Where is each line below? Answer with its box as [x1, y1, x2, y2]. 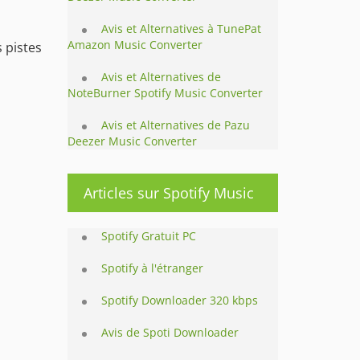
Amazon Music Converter [67, 37, 202, 52]
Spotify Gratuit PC [100, 228, 196, 243]
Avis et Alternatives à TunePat [100, 21, 261, 36]
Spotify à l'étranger [100, 260, 203, 276]
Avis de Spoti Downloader [100, 325, 239, 340]
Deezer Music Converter [67, 133, 197, 149]
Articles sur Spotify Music [83, 183, 254, 202]
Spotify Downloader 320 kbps [100, 292, 258, 308]
